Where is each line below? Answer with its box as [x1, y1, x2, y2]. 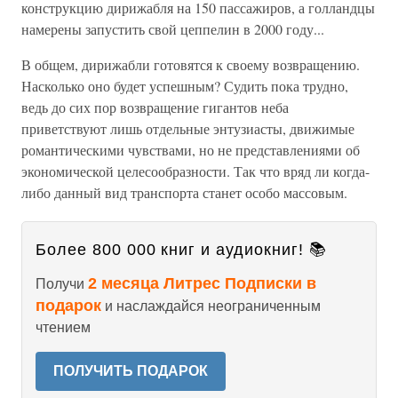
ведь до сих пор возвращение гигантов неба [21, 98, 289, 117]
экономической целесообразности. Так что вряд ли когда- [21, 162, 370, 181]
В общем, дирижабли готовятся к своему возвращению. [21, 55, 360, 75]
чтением [36, 320, 91, 336]
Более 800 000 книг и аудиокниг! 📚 [36, 241, 327, 259]
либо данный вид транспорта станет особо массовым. [21, 183, 347, 203]
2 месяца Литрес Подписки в [88, 275, 316, 293]
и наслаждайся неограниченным [101, 298, 321, 314]
